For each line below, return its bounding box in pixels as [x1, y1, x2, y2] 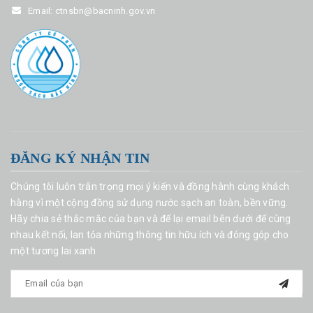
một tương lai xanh [10, 245, 96, 256]
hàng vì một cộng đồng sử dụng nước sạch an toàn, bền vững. [10, 196, 289, 208]
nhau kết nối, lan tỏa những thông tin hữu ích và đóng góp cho [10, 228, 289, 240]
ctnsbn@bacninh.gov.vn [54, 5, 155, 16]
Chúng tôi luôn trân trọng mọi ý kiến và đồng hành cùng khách [10, 180, 289, 192]
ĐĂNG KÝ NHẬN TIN [10, 150, 150, 166]
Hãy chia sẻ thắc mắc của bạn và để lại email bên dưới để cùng [10, 212, 291, 224]
